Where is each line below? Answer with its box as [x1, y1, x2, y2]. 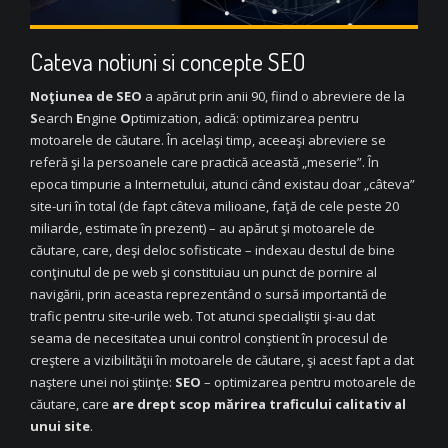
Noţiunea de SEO [30, 86, 142, 105]
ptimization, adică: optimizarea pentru [131, 108, 359, 127]
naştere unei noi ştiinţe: [30, 372, 175, 391]
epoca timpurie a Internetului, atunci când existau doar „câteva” [30, 174, 415, 193]
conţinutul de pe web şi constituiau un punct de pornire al [30, 262, 377, 281]
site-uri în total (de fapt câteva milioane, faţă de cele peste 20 [30, 196, 399, 215]
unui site [30, 416, 90, 435]
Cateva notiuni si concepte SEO [30, 45, 306, 77]
